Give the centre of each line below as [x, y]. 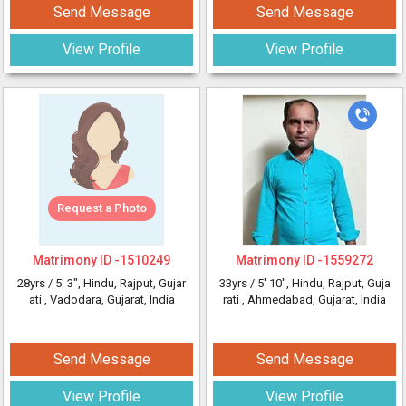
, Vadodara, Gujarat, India [109, 300]
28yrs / [36, 283]
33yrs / [238, 283]
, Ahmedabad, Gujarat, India [314, 300]
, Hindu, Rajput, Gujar [132, 283]
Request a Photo [101, 208]
